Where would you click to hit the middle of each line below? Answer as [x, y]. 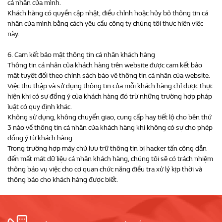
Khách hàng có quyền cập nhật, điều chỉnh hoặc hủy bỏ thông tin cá [108, 13]
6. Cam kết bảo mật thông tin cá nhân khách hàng [81, 55]
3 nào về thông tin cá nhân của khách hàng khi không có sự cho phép [110, 128]
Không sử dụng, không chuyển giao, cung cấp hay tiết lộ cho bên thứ [110, 117]
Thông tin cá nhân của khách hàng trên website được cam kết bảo [105, 65]
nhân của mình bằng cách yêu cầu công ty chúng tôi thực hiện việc [105, 24]
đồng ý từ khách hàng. [41, 138]
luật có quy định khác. [40, 107]
